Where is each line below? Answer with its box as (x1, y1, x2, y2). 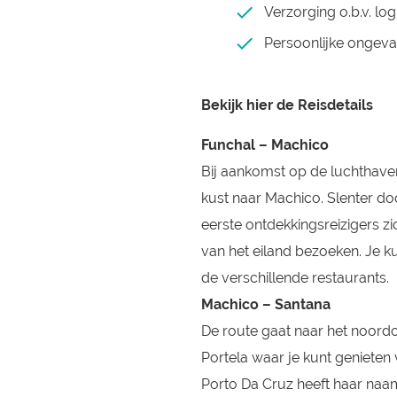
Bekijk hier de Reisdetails (201, 97, 373, 113)
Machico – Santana (201, 296, 331, 313)
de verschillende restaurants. (201, 269, 389, 286)
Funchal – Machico (201, 136, 329, 153)
